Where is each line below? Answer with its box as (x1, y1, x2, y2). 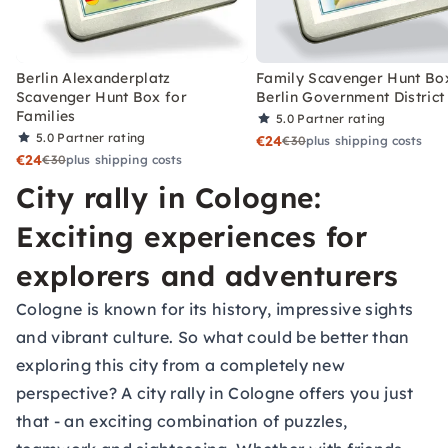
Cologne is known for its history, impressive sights (16, 299, 414, 319)
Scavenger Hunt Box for (16, 88, 188, 106)
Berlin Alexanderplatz (16, 69, 171, 87)
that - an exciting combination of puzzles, (16, 411, 348, 431)
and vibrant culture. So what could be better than (16, 327, 410, 347)
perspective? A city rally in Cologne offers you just (16, 383, 414, 403)
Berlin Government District (256, 88, 445, 106)
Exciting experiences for (16, 219, 368, 254)
